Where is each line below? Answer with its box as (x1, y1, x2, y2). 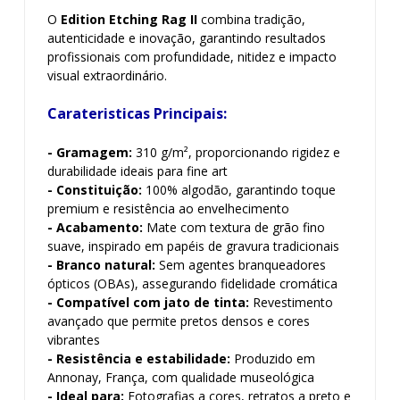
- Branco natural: (47, 256, 155, 273)
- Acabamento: (47, 219, 143, 236)
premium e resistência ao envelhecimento (47, 200, 289, 217)
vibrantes (47, 331, 100, 348)
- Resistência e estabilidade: (47, 350, 230, 367)
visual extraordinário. (47, 67, 167, 84)
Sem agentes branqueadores (155, 256, 326, 273)
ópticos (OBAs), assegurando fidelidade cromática (47, 275, 341, 292)
